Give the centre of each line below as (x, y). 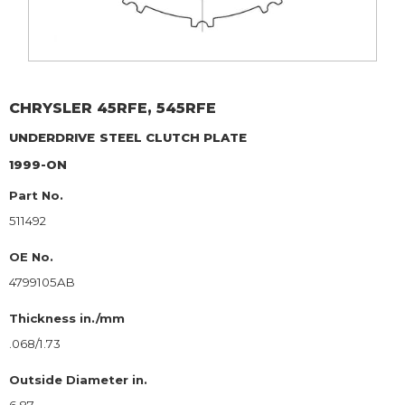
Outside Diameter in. (78, 380)
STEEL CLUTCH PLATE (173, 138)
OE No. (31, 257)
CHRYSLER (51, 108)
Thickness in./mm (67, 319)
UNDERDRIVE (52, 138)
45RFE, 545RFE (156, 108)
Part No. (36, 196)
